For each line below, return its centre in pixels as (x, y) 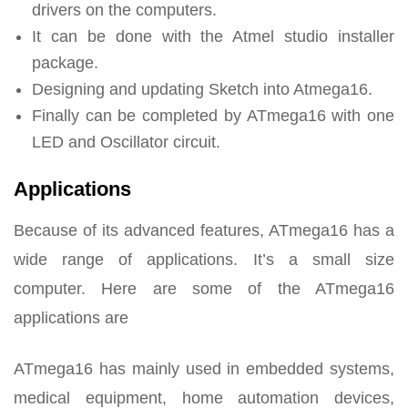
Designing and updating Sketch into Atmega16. (202, 90)
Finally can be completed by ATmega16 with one (213, 116)
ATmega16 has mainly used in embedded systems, (204, 369)
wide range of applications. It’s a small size (204, 260)
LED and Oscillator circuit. (126, 143)
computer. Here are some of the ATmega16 (204, 289)
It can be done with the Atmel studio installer (213, 37)
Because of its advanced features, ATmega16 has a (204, 231)
